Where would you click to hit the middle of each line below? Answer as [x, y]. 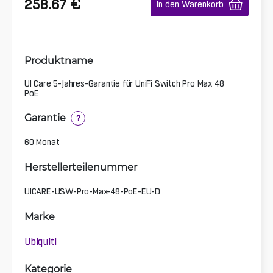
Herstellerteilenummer [81, 166]
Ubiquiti [41, 242]
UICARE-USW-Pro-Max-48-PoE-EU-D [92, 191]
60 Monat [42, 142]
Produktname [59, 60]
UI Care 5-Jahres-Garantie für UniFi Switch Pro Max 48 [124, 83]
